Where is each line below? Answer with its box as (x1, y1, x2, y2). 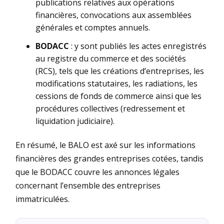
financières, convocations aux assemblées (35, 9, 191, 21)
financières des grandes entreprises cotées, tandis (15, 153, 203, 164)
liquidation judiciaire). (35, 115, 114, 127)
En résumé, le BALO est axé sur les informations (15, 139, 195, 151)
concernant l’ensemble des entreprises (15, 180, 160, 191)
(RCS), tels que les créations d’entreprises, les (35, 65, 204, 77)
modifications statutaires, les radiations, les (35, 78, 197, 89)
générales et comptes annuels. (35, 22, 150, 33)
